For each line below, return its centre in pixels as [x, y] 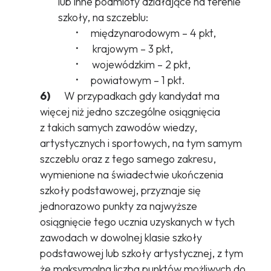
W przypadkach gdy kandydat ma [135, 96]
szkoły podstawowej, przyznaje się [120, 191]
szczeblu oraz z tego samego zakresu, [128, 159]
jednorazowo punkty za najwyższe [118, 206]
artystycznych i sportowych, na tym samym [141, 143]
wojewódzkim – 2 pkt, [135, 65]
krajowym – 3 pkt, [125, 49]
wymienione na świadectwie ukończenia [131, 175]
